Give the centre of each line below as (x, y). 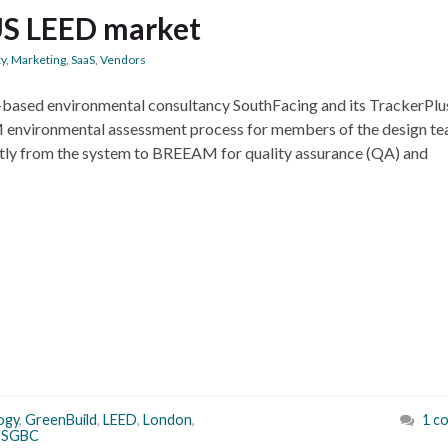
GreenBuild (61, 419)
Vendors (123, 59)
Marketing (38, 59)
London (167, 419)
